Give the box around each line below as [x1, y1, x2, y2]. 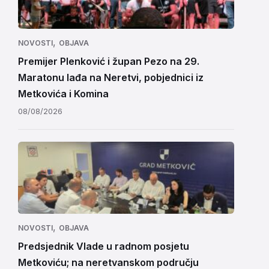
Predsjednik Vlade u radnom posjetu [18, 240, 189, 252]
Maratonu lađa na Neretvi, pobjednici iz [18, 71, 204, 83]
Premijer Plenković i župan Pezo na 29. [18, 55, 199, 67]
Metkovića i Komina [18, 88, 109, 100]
